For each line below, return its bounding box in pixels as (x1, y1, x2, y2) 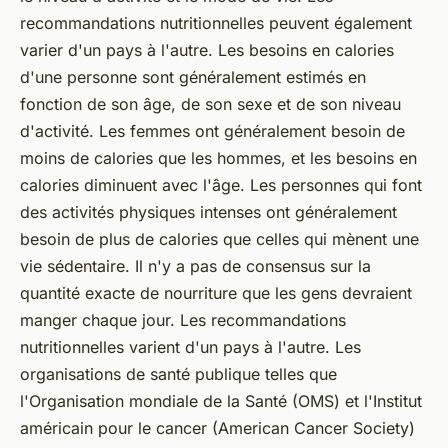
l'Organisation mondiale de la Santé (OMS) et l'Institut (20, 391, 422, 412)
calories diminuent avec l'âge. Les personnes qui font (20, 175, 422, 196)
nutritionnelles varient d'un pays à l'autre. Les (20, 337, 361, 358)
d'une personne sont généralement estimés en (20, 67, 366, 88)
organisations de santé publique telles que (20, 364, 337, 385)
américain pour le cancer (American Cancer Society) (20, 418, 415, 439)
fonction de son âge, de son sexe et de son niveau (20, 94, 401, 115)
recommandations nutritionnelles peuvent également (20, 13, 412, 34)
